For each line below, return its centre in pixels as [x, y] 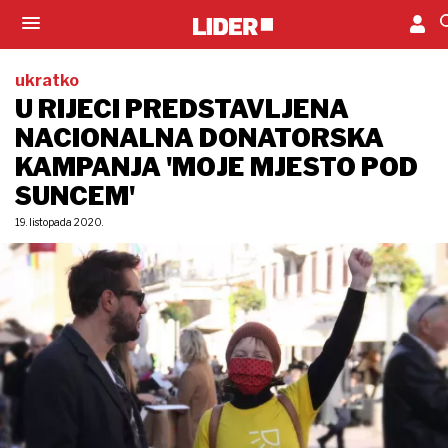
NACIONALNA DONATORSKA [199, 138]
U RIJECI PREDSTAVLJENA [182, 109]
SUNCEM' [75, 196]
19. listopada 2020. [59, 222]
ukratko [47, 80]
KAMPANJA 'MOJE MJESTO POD [216, 167]
